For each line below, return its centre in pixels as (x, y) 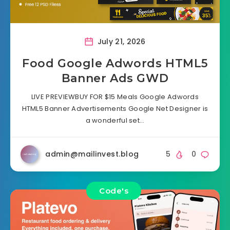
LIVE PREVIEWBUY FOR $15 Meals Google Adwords (115, 97)
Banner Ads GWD (115, 79)
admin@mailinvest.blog (92, 154)
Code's (114, 190)
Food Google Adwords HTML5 (115, 64)
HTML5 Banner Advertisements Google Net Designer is (115, 109)
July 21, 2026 (120, 42)
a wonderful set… (115, 121)
